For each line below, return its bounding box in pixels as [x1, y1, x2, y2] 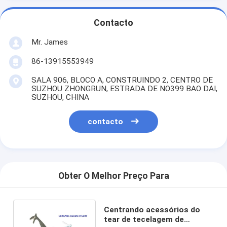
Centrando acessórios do [103, 205, 200, 214]
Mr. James [31, 37, 68, 47]
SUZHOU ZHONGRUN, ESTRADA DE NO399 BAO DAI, [31, 84, 217, 93]
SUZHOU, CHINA [31, 92, 89, 102]
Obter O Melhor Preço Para [58, 171, 169, 181]
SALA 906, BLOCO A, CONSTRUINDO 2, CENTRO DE [31, 75, 213, 85]
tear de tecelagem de [103, 214, 184, 224]
